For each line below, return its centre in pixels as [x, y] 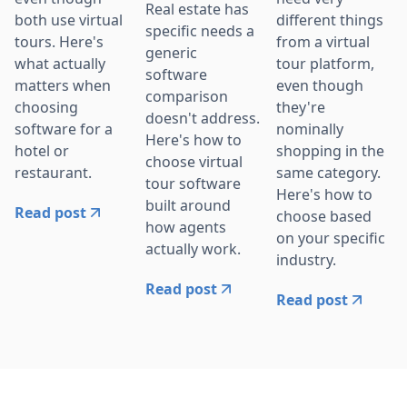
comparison [187, 96]
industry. [306, 259]
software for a [64, 129]
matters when [63, 85]
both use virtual [69, 20]
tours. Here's [59, 41]
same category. [328, 172]
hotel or [42, 150]
